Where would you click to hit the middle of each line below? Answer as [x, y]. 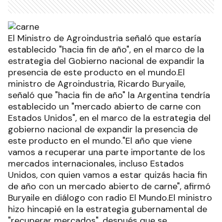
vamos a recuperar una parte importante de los [107, 152]
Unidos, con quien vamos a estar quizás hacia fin [108, 175]
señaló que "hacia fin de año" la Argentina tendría [109, 95]
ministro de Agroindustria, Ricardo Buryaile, [97, 83]
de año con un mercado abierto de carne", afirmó [109, 186]
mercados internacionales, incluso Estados [96, 163]
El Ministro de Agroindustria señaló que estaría [105, 38]
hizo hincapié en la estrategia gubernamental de [108, 209]
